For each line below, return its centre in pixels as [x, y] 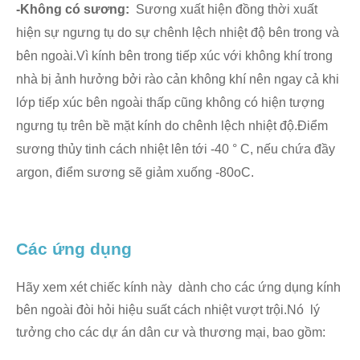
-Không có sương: [73, 9]
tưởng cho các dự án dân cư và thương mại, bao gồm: [171, 332]
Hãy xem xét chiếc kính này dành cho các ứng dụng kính [178, 287]
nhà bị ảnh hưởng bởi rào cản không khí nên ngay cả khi [178, 79]
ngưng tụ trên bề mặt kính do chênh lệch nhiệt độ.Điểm [172, 126]
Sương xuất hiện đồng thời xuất [223, 9]
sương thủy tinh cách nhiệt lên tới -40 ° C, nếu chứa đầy [176, 149]
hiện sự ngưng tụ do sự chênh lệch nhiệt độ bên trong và [178, 33]
